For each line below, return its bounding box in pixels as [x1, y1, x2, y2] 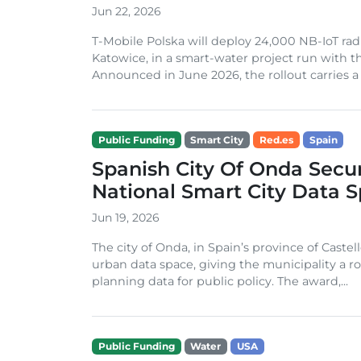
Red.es [259, 133, 293, 146]
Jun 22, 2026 [92, 3, 161, 19]
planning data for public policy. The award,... [92, 273, 348, 288]
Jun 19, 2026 [92, 210, 160, 225]
